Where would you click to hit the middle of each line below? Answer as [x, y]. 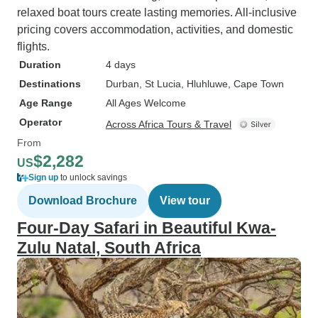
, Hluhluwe [204, 84]
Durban [122, 84]
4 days [121, 65]
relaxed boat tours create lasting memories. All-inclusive [157, 12]
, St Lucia [160, 84]
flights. [33, 46]
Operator [40, 122]
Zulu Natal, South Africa [109, 248]
